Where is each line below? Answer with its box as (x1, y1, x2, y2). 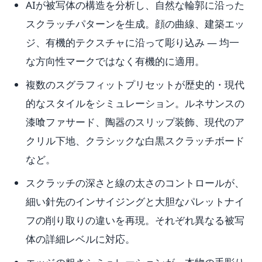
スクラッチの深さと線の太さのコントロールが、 (26, 176, 244, 189)
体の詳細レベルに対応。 (26, 232, 135, 246)
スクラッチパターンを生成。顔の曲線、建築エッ (26, 17, 244, 30)
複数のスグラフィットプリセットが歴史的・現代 (26, 78, 244, 91)
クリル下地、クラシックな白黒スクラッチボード (26, 134, 244, 147)
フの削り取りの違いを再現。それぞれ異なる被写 (26, 213, 244, 227)
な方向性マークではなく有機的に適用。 (26, 54, 205, 68)
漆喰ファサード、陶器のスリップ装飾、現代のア (26, 115, 244, 129)
